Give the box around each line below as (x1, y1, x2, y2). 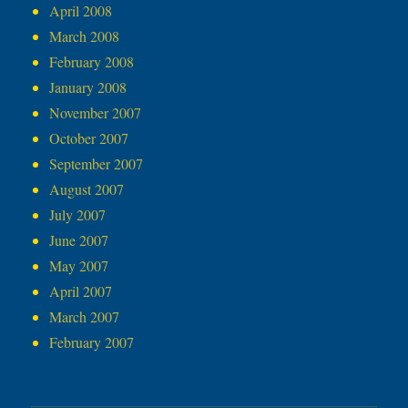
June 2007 (49, 230, 109, 250)
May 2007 (49, 256, 109, 276)
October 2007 (49, 128, 129, 148)
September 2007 (49, 154, 144, 174)
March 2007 (49, 307, 120, 327)
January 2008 (49, 77, 127, 97)
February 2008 (49, 52, 135, 72)
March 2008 (49, 26, 120, 46)
